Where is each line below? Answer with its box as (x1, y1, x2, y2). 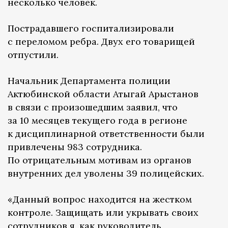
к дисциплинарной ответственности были (8, 128, 205, 140)
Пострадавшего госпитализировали (8, 22, 174, 35)
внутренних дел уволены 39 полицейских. (8, 167, 207, 180)
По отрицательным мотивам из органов (8, 154, 191, 166)
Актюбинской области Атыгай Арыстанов (8, 88, 198, 100)
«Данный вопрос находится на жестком (8, 193, 192, 206)
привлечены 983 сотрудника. (8, 141, 142, 153)
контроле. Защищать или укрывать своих (8, 207, 198, 219)
